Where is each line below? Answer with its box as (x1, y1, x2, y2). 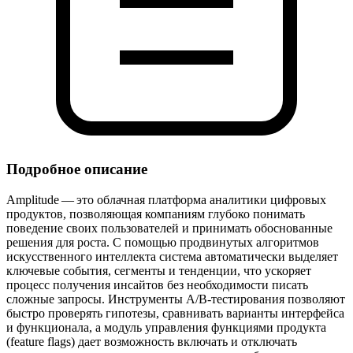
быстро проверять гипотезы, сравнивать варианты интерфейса (6, 307, 344, 321)
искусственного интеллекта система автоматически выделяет (6, 250, 338, 264)
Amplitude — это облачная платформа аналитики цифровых (6, 193, 326, 207)
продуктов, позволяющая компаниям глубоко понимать (6, 207, 305, 221)
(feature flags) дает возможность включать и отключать (6, 335, 297, 349)
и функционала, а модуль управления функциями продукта (6, 321, 326, 335)
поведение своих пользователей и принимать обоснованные (6, 221, 333, 236)
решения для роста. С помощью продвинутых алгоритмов (6, 236, 319, 250)
